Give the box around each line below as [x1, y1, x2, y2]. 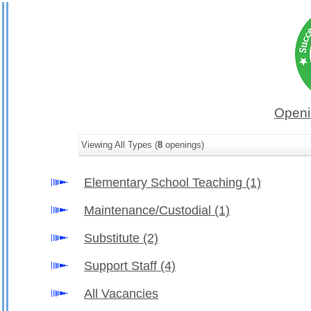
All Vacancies [84, 287, 158, 301]
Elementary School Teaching [84, 176, 246, 190]
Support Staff [84, 259, 160, 273]
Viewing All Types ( [81, 140, 158, 150]
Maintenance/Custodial [84, 203, 215, 217]
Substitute [84, 231, 143, 245]
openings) [162, 140, 204, 150]
